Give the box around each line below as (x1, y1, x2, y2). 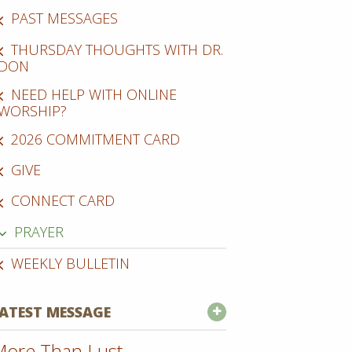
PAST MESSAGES (11, 9, 119, 28)
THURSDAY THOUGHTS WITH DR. (11, 39, 224, 59)
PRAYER (14, 222, 64, 241)
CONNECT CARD (11, 191, 115, 211)
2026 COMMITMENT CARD (11, 129, 181, 148)
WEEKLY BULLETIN (11, 253, 130, 273)
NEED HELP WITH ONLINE (11, 84, 178, 104)
